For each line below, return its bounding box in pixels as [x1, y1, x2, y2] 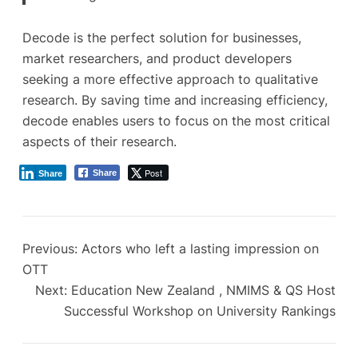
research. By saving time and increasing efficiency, [22, 92, 328, 109]
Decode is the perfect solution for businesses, [22, 30, 301, 46]
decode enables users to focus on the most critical [22, 113, 330, 129]
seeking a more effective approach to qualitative [22, 71, 318, 88]
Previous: [22, 240, 78, 257]
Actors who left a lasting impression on [82, 240, 319, 257]
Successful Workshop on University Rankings [64, 302, 336, 319]
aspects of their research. [22, 133, 177, 150]
